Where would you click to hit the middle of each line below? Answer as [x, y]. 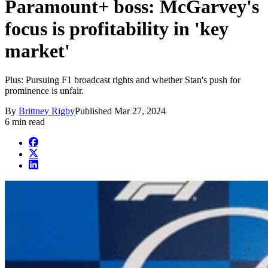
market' [37, 51]
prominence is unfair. [44, 91]
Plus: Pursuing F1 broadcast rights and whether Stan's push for [123, 80]
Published [95, 111]
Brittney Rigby [47, 111]
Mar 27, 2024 [140, 111]
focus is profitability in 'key [117, 28]
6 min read [25, 122]
